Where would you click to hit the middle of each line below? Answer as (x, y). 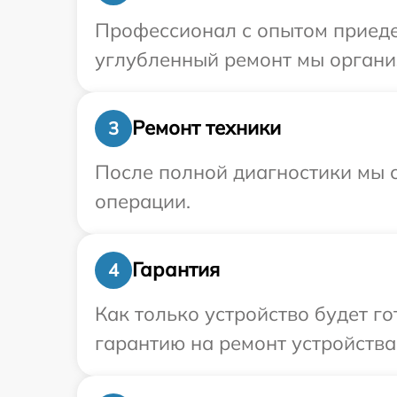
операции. (143, 201)
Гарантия (176, 270)
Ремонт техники (206, 128)
